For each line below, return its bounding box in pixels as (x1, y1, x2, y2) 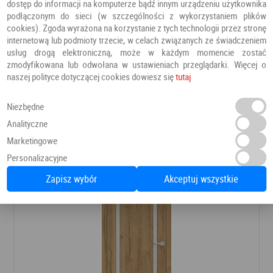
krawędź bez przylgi (31, 23, 105, 38)
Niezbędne (7, 100, 44, 113)
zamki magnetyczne (31, 83, 108, 98)
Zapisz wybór (46, 172, 97, 186)
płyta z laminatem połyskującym (31, 43, 157, 58)
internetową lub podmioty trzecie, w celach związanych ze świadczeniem (7, 34, 266, 46)
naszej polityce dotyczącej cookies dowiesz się (7, 70, 176, 83)
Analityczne (7, 117, 48, 130)
